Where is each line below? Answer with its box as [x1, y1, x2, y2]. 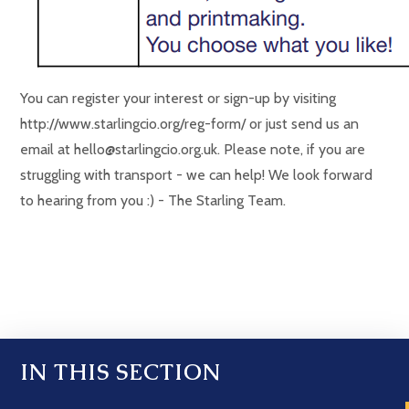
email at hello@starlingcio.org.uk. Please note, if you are [20, 141, 366, 158]
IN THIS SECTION [20, 358, 222, 386]
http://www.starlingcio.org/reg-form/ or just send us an [20, 115, 360, 132]
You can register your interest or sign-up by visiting [20, 89, 337, 107]
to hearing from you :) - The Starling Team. [20, 192, 287, 209]
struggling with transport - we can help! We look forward [20, 166, 373, 184]
